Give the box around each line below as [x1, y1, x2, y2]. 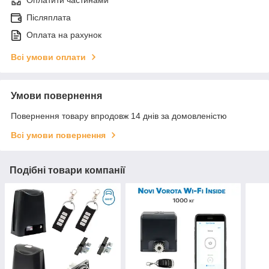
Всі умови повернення [11, 130, 106, 141]
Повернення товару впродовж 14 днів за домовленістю [11, 111, 227, 121]
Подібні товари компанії [10, 165, 125, 176]
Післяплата [26, 13, 71, 23]
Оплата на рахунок [26, 30, 101, 40]
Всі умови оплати [11, 52, 86, 62]
